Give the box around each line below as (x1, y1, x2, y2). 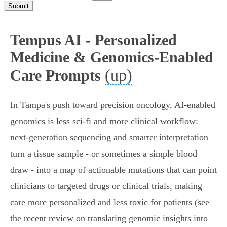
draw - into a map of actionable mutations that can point (10, 165, 217, 175)
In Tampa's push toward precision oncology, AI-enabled (10, 100, 215, 110)
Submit (8, 2, 29, 10)
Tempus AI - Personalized (10, 31, 177, 49)
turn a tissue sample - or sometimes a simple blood (10, 148, 197, 159)
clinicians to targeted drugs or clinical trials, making (10, 181, 202, 192)
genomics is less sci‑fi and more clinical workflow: (10, 116, 198, 127)
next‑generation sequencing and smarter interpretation (10, 132, 208, 143)
